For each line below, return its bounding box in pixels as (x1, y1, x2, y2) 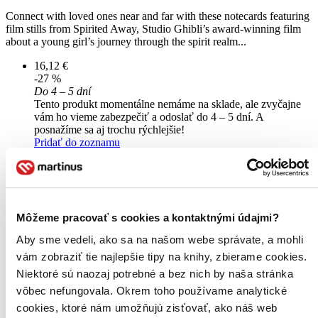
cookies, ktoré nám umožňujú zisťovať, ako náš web (16, 302, 278, 314)
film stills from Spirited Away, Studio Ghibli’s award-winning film (6, 23, 301, 35)
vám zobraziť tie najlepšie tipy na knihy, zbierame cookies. (16, 251, 307, 263)
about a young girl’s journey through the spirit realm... (6, 35, 246, 48)
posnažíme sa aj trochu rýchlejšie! (34, 124, 185, 136)
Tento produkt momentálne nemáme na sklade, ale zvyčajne (34, 98, 301, 111)
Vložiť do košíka (40, 151, 107, 163)
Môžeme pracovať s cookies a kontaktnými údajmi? (16, 211, 279, 224)
